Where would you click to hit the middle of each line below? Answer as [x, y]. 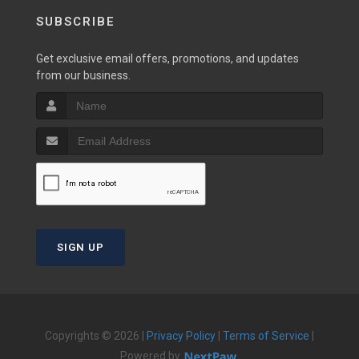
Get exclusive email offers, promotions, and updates [167, 58]
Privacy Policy [181, 336]
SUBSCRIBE [76, 22]
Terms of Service [266, 336]
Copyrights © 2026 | [96, 336]
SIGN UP [81, 247]
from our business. [83, 75]
